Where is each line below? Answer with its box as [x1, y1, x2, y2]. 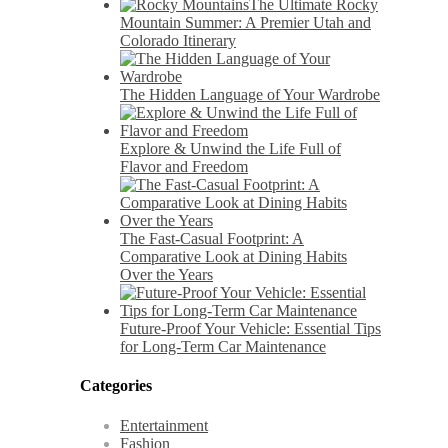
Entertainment [120, 416, 208, 434]
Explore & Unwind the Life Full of [120, 140, 341, 158]
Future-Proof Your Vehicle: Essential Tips [120, 320, 381, 338]
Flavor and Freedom [120, 158, 248, 176]
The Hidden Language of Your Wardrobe [120, 86, 380, 104]
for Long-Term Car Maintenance [120, 338, 326, 356]
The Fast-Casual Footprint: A [120, 230, 304, 248]
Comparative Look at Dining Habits [120, 248, 347, 266]
